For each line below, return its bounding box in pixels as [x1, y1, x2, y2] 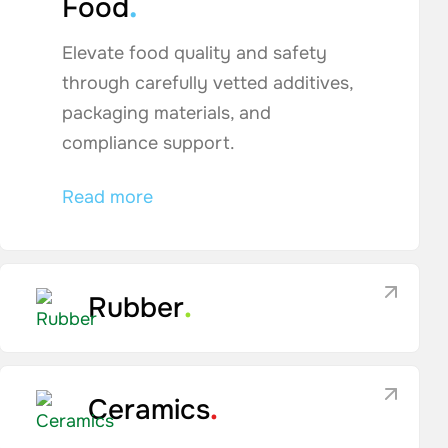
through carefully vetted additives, [61, 72, 353, 94]
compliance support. [61, 132, 235, 154]
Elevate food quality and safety [61, 42, 327, 64]
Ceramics [87, 392, 210, 428]
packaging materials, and [61, 102, 271, 124]
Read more [61, 186, 153, 208]
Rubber [87, 290, 184, 326]
